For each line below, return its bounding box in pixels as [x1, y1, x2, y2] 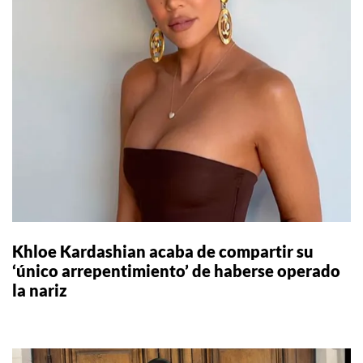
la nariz [12, 280, 67, 300]
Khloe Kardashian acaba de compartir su [12, 241, 314, 261]
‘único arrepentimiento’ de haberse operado [12, 260, 340, 280]
